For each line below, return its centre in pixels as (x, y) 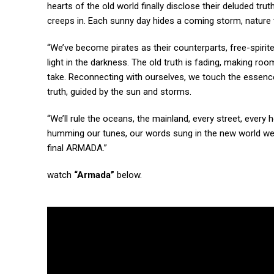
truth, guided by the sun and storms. (119, 92)
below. (129, 175)
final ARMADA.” (77, 148)
